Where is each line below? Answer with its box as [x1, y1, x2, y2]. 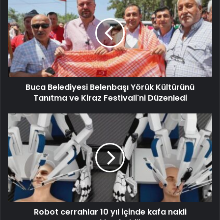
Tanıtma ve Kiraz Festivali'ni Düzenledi [33, 92, 187, 104]
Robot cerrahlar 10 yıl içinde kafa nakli [33, 206, 187, 218]
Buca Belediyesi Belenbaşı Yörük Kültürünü [26, 82, 194, 93]
